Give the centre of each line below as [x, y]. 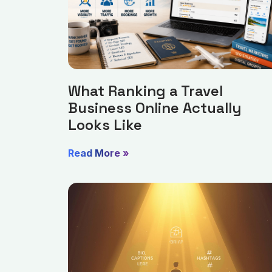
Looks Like [105, 125]
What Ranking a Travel [145, 91]
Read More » [99, 153]
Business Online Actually [155, 108]
